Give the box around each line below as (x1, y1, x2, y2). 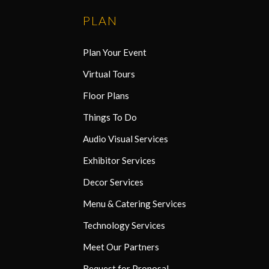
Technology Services (83, 219, 165, 231)
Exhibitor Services (83, 154, 156, 166)
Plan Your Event (83, 46, 147, 58)
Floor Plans (83, 89, 129, 101)
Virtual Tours (83, 68, 135, 79)
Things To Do (83, 111, 137, 122)
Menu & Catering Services (83, 198, 186, 209)
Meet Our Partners (83, 241, 159, 252)
